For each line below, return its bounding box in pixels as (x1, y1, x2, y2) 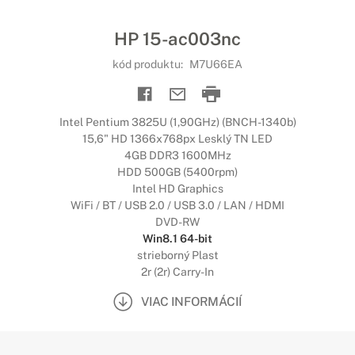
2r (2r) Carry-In (141, 265, 214, 278)
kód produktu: (113, 58, 185, 71)
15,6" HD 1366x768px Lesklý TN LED (82, 132, 273, 145)
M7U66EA (189, 58, 242, 71)
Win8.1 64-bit (143, 232, 212, 245)
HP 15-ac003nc (114, 29, 241, 49)
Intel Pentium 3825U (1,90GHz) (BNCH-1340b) (59, 116, 296, 128)
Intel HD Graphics (132, 182, 223, 195)
